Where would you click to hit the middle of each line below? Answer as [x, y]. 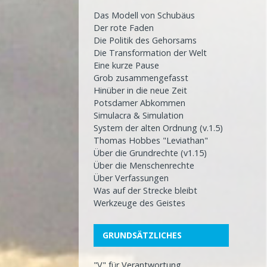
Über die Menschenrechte [144, 166]
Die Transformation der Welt [150, 53]
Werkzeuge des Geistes [139, 203]
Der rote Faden [124, 28]
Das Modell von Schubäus [144, 15]
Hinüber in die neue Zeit [140, 91]
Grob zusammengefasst [141, 78]
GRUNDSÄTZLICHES [142, 235]
